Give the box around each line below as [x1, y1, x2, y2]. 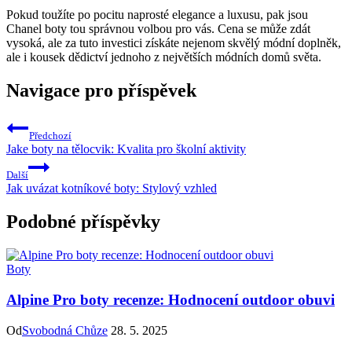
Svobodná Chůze [22, 323, 108, 337]
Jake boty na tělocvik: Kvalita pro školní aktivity [6, 142, 246, 156]
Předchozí [29, 130, 71, 142]
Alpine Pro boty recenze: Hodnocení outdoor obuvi [6, 291, 335, 308]
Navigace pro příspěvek [6, 80, 196, 101]
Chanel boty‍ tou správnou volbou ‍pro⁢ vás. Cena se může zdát [6, 22, 310, 36]
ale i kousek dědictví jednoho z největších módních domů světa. [6, 50, 321, 64]
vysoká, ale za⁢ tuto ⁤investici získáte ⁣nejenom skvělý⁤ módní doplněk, [6, 36, 341, 50]
